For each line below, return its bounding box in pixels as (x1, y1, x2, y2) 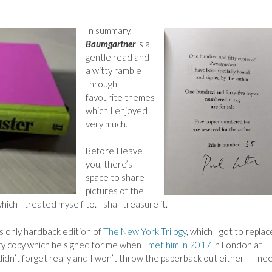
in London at (211, 239, 262, 250)
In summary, (86, 24, 132, 36)
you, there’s (86, 158, 132, 169)
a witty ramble (86, 64, 141, 76)
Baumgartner (86, 38, 137, 49)
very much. (86, 118, 127, 129)
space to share (86, 172, 144, 183)
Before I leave (86, 145, 143, 156)
